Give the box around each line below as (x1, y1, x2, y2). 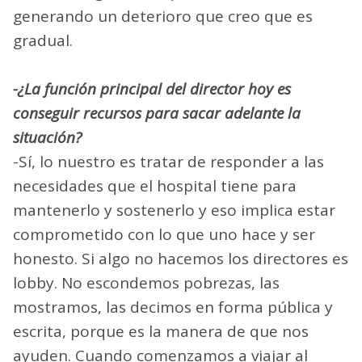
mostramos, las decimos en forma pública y (13, 296, 333, 318)
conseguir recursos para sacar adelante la (13, 102, 301, 124)
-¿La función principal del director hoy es (13, 78, 291, 99)
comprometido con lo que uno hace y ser (13, 223, 315, 245)
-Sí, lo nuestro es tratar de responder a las (13, 150, 324, 172)
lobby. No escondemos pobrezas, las (13, 271, 280, 293)
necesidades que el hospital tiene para (13, 175, 297, 196)
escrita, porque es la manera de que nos (13, 320, 309, 342)
